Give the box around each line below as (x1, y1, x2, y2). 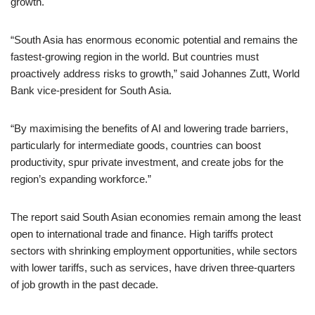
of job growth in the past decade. (11, 278, 158, 290)
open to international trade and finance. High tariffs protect (11, 228, 273, 240)
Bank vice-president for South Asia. (11, 84, 172, 96)
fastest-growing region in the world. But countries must (11, 51, 259, 63)
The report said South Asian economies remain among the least (11, 211, 301, 223)
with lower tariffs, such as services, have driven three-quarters (11, 262, 295, 274)
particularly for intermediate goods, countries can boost (11, 139, 261, 151)
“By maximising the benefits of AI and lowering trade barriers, (11, 122, 288, 134)
